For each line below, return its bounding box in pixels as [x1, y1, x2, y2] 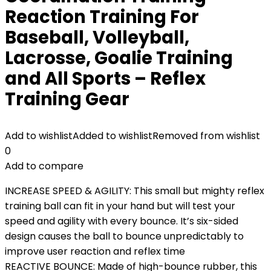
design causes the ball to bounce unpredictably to [5, 229, 244, 243]
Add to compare [5, 159, 83, 173]
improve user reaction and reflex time [5, 244, 185, 258]
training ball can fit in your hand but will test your [5, 199, 235, 213]
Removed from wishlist [152, 129, 260, 143]
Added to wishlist [73, 129, 152, 143]
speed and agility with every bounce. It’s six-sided [5, 214, 238, 228]
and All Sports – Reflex [5, 67, 206, 91]
